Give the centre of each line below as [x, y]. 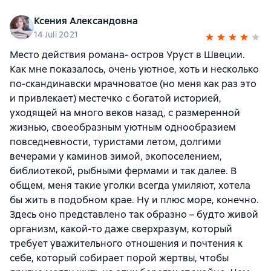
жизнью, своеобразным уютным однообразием [123, 127]
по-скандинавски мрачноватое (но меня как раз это [133, 83]
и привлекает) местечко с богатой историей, [116, 98]
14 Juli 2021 [56, 34]
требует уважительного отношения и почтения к [126, 243]
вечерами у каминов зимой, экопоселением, [116, 156]
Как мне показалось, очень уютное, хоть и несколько [134, 69]
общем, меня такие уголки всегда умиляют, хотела [130, 185]
